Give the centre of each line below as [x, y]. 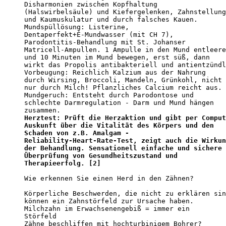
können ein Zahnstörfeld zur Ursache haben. [111, 201]
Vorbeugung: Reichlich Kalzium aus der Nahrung [115, 73]
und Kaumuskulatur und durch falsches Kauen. [113, 20]
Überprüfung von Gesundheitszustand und [101, 156]
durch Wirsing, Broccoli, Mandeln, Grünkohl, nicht [123, 80]
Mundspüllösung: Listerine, [77, 27]
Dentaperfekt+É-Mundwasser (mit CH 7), [99, 35]
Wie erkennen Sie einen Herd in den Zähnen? [111, 179]
